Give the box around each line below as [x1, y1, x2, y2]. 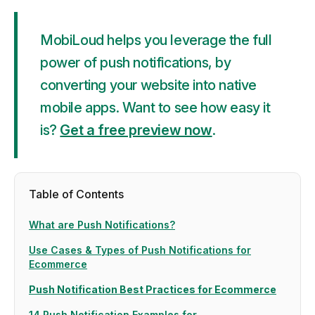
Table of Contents [29, 187, 124, 201]
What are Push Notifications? [29, 219, 175, 231]
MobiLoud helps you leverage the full [40, 32, 272, 49]
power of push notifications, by [40, 54, 231, 71]
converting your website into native [40, 77, 257, 94]
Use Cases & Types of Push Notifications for [29, 244, 251, 256]
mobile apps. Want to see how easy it [40, 99, 271, 116]
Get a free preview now [60, 122, 212, 139]
